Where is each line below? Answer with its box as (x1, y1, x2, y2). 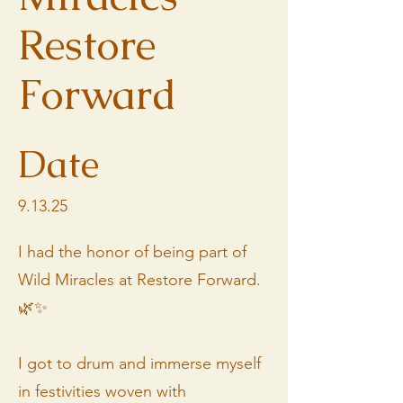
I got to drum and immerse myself (18, 353, 261, 373)
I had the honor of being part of (18, 241, 246, 262)
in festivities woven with (18, 381, 186, 401)
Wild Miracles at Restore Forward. (18, 269, 261, 290)
